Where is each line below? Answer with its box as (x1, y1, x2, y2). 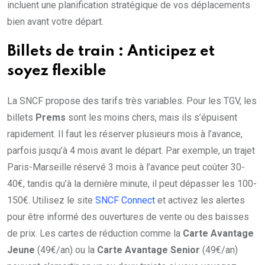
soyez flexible (7, 64, 106, 79)
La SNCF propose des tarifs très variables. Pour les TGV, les (7, 95, 257, 107)
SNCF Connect (95, 195, 155, 206)
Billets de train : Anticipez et (7, 44, 215, 60)
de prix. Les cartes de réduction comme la (7, 228, 183, 240)
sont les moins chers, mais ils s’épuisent (66, 112, 237, 124)
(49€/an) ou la (35, 244, 97, 256)
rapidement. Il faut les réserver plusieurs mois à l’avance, (7, 128, 243, 140)
